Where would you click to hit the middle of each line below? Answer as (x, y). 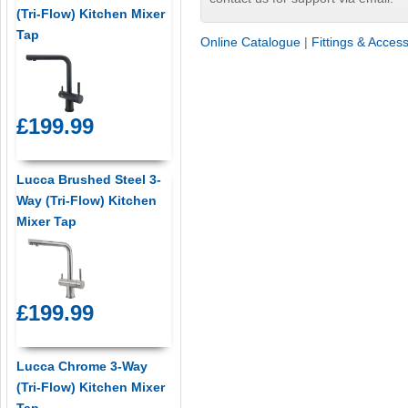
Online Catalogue (251, 42)
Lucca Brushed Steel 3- (88, 180)
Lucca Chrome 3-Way (82, 367)
